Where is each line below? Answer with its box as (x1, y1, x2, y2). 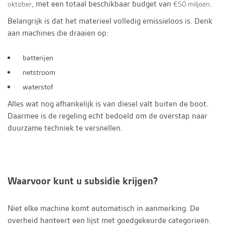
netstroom (23, 67, 55, 78)
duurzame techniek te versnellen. (8, 123, 123, 134)
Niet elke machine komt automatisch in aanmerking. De (8, 203, 199, 214)
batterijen (23, 53, 53, 63)
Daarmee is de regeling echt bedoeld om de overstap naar (8, 110, 207, 122)
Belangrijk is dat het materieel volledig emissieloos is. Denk (8, 16, 212, 27)
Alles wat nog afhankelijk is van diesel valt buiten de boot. (8, 98, 208, 109)
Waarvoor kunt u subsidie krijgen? (8, 174, 158, 188)
